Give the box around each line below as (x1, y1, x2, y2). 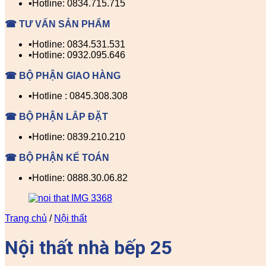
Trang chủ (5, 213, 47, 223)
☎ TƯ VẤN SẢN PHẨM (5, 19, 110, 29)
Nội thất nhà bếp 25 (5, 236, 172, 259)
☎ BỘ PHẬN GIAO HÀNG (5, 71, 121, 81)
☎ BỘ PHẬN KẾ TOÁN (5, 153, 109, 163)
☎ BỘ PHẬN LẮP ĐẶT (5, 112, 108, 122)
